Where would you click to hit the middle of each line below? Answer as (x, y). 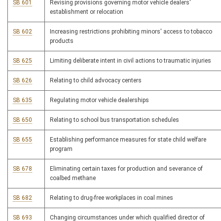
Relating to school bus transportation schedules (114, 120)
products (62, 41)
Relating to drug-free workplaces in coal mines (111, 198)
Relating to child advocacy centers (96, 81)
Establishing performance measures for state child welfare (128, 140)
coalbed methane (73, 178)
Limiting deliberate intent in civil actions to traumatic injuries (130, 61)
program (61, 149)
